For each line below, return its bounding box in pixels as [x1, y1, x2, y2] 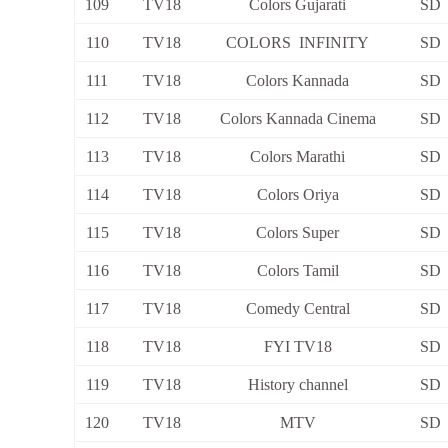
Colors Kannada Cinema [219, 110, 376, 128]
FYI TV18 [263, 338, 332, 356]
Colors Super [256, 224, 339, 242]
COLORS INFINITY [226, 34, 369, 52]
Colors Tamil [256, 262, 339, 280]
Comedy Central [245, 300, 350, 318]
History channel [247, 376, 348, 394]
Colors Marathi [250, 148, 345, 166]
